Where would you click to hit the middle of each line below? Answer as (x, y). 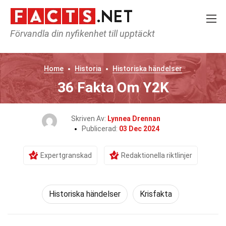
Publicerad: (100, 129)
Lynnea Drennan (134, 119)
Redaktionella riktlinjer (157, 155)
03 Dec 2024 (139, 129)
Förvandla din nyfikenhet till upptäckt (82, 34)
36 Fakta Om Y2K (113, 88)
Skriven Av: (89, 119)
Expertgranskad (66, 155)
